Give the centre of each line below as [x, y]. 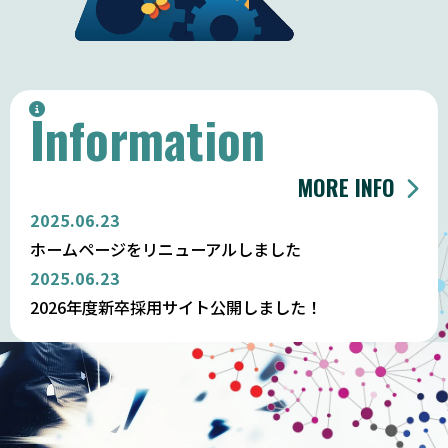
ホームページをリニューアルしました [165, 248]
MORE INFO [346, 186]
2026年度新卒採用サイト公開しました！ [176, 306]
